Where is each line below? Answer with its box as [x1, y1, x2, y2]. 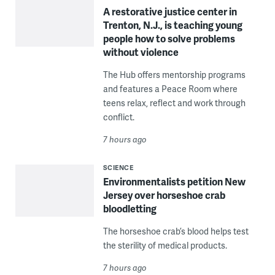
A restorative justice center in [103, 4, 237, 19]
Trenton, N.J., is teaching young [103, 18, 242, 33]
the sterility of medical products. [103, 239, 227, 252]
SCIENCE [103, 163, 134, 172]
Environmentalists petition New [103, 174, 246, 189]
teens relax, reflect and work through [103, 97, 246, 109]
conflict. [103, 111, 134, 123]
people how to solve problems [103, 31, 235, 46]
